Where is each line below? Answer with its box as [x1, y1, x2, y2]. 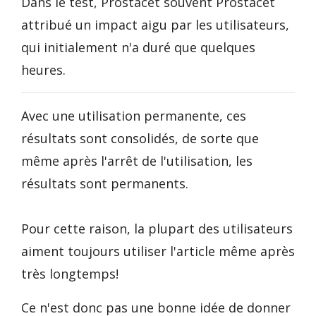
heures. [21, 61, 66, 78]
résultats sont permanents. [21, 175, 188, 192]
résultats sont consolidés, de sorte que [21, 130, 259, 147]
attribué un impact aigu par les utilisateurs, [21, 16, 289, 33]
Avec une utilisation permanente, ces [21, 107, 246, 124]
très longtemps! [21, 265, 119, 282]
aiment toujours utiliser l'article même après [21, 243, 295, 260]
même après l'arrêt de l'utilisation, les [21, 152, 253, 169]
